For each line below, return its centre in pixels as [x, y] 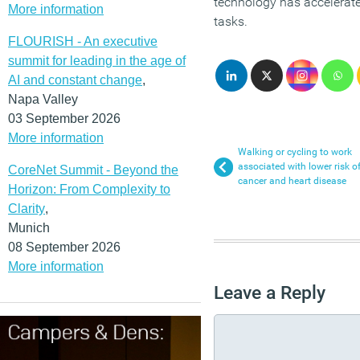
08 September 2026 [64, 247]
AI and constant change [75, 80]
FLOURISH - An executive [83, 41]
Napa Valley [43, 99]
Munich [29, 227]
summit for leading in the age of [97, 60]
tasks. [231, 21]
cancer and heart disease [292, 181]
